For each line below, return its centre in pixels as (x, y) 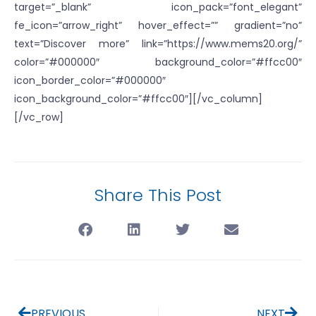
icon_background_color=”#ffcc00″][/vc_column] (138, 99)
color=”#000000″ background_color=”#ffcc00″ (158, 62)
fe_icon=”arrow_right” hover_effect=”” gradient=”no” (158, 25)
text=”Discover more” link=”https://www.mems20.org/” (158, 44)
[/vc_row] (39, 117)
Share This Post (158, 195)
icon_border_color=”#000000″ (90, 80)
